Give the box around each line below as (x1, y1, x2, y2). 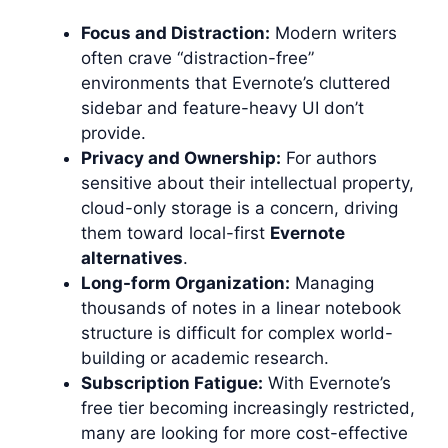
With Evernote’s (263, 373, 391, 393)
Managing (290, 273, 374, 293)
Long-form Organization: (81, 273, 290, 293)
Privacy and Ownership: (81, 148, 281, 168)
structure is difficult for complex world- (81, 323, 393, 343)
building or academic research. (81, 348, 329, 368)
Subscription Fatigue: (81, 373, 263, 393)
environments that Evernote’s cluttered (81, 73, 391, 93)
